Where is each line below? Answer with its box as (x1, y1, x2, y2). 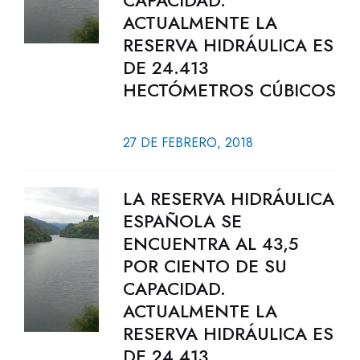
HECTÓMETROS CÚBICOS (122, 77, 336, 103)
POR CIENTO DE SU (122, 253, 287, 279)
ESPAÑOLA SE (122, 208, 242, 234)
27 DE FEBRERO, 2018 (122, 133, 253, 152)
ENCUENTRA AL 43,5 (122, 231, 298, 256)
